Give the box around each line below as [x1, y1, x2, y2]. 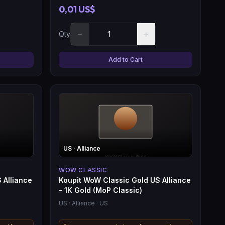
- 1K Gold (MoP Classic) [59, 185, 142, 194]
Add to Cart [108, 55, 143, 63]
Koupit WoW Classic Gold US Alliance [59, 175, 191, 184]
